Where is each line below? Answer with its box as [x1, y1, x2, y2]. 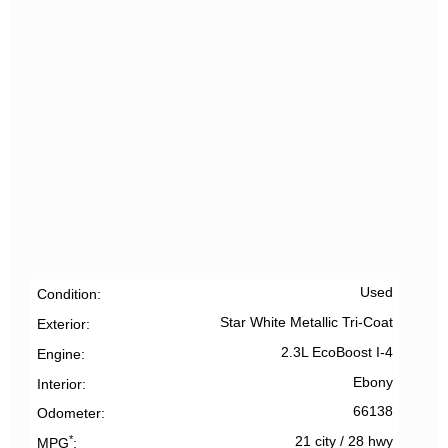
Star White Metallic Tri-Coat [219, 315, 393, 331]
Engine [36, 345, 81, 362]
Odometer [36, 405, 101, 422]
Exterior [36, 316, 86, 333]
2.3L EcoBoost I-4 [280, 344, 393, 360]
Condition [36, 286, 97, 303]
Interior [36, 375, 82, 392]
